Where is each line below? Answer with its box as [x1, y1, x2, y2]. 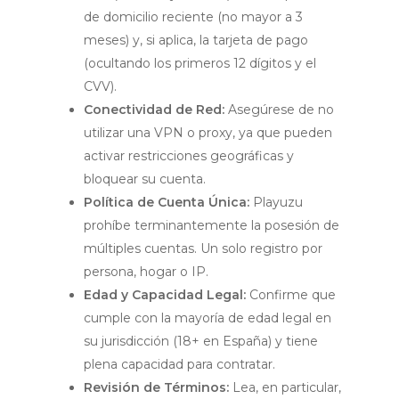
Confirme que [246, 287, 336, 303]
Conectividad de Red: [84, 102, 224, 118]
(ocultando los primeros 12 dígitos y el [84, 55, 316, 71]
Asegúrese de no [224, 102, 334, 118]
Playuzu [249, 194, 303, 210]
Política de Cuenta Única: [84, 194, 249, 210]
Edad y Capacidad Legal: [84, 287, 246, 303]
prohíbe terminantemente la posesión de [84, 217, 339, 233]
